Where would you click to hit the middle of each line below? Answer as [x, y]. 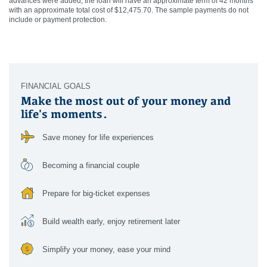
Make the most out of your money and [126, 101]
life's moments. [66, 114]
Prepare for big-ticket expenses [96, 194]
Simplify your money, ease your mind [106, 250]
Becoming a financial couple [91, 166]
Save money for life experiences [98, 138]
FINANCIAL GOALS [56, 86]
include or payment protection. [58, 20]
